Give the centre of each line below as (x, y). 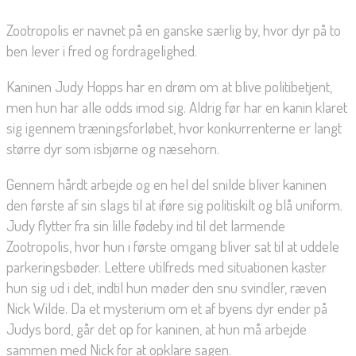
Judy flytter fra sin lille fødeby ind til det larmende (146, 226)
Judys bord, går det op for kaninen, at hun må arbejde (157, 329)
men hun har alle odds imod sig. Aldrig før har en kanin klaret (177, 107)
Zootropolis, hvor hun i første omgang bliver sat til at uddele (173, 246)
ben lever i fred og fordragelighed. (102, 51)
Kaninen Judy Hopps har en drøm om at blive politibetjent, (169, 87)
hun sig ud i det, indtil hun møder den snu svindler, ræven (166, 288)
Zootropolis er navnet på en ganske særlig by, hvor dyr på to (174, 30)
